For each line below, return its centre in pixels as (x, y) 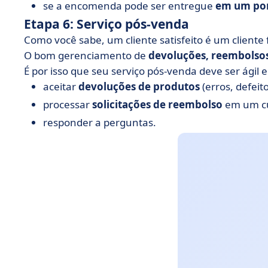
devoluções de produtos (139, 86)
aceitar (61, 86)
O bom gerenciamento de (86, 55)
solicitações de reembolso (157, 104)
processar (68, 104)
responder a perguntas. (100, 122)
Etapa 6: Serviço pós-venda (106, 24)
